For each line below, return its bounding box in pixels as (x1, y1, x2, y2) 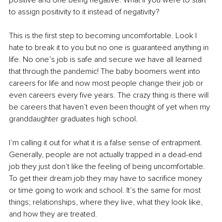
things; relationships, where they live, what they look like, (9, 197, 205, 207)
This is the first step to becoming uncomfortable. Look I (9, 30, 199, 41)
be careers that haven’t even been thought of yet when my (9, 102, 212, 112)
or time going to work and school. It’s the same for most (9, 185, 203, 195)
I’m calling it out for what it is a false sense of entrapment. (9, 137, 204, 148)
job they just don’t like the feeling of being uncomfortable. (9, 161, 207, 171)
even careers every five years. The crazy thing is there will (9, 90, 211, 100)
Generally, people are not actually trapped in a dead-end (9, 149, 204, 160)
